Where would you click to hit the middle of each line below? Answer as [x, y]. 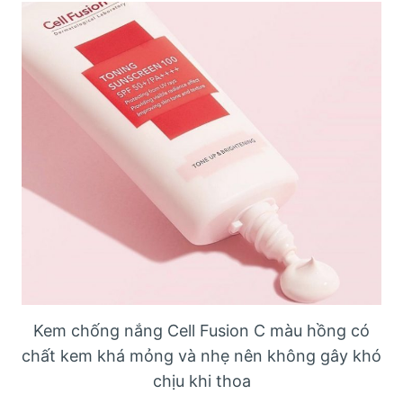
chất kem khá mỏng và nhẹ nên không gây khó [201, 355]
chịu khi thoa [201, 381]
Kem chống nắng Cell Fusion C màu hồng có [201, 330]
